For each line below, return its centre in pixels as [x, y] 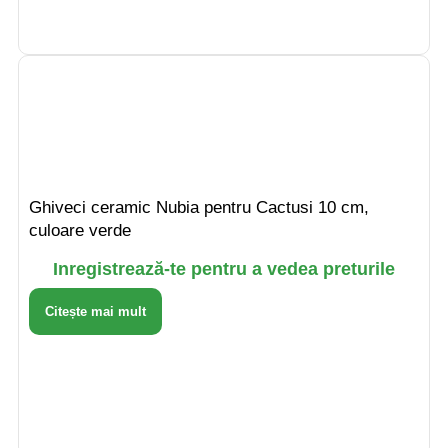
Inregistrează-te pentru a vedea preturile [224, 268]
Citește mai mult [95, 311]
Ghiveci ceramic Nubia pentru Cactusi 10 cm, [199, 207]
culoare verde [80, 230]
